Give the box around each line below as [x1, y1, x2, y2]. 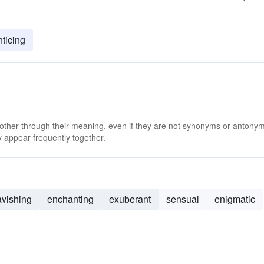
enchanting [47, 192, 94, 206]
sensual [166, 192, 199, 206]
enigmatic [214, 192, 255, 206]
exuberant [109, 192, 151, 206]
